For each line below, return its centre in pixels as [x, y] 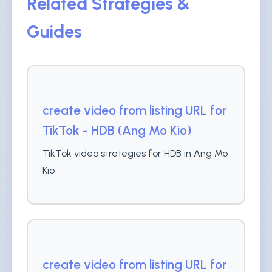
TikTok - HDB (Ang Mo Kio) [117, 130]
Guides [54, 32]
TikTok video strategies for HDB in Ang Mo [135, 153]
